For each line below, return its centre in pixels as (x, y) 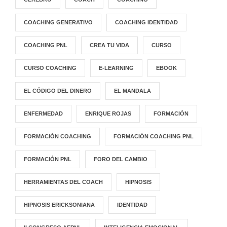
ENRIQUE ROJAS (108, 113)
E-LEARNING (116, 68)
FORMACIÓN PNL (48, 159)
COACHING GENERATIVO (58, 22)
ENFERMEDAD (43, 113)
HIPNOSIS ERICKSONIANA (59, 204)
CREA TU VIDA (109, 45)
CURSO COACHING (50, 68)
